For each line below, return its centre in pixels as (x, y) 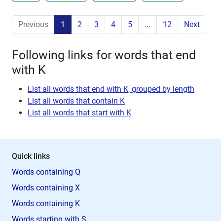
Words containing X (46, 187)
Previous (33, 24)
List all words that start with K (79, 112)
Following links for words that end (104, 55)
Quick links (31, 156)
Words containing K (46, 203)
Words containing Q (46, 172)
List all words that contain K (76, 101)
